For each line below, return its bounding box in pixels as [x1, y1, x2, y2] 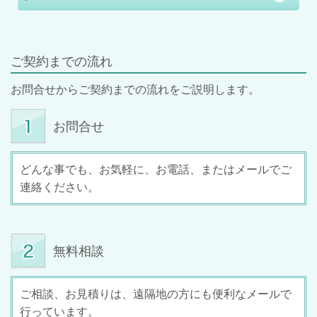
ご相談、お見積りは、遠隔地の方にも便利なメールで [20, 288, 292, 301]
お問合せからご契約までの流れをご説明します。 [11, 83, 260, 96]
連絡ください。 [20, 181, 99, 194]
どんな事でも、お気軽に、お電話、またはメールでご [20, 163, 292, 176]
